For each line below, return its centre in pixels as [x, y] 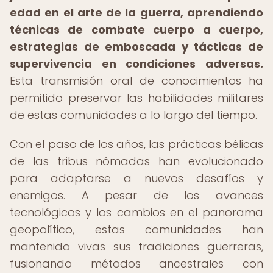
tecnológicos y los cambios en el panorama [136, 212]
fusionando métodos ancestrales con [136, 264]
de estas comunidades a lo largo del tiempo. [133, 115]
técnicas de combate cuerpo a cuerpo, [136, 30]
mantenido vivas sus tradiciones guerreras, [136, 246]
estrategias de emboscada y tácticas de [136, 47]
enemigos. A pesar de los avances [136, 195]
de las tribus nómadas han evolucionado [136, 161]
